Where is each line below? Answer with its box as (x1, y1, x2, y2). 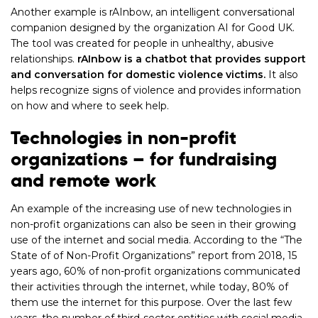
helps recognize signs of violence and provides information (11, 84, 301, 97)
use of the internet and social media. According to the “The (11, 234, 302, 246)
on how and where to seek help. (11, 99, 169, 112)
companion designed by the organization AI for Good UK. (11, 21, 295, 34)
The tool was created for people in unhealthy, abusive (11, 37, 274, 50)
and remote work (11, 169, 156, 192)
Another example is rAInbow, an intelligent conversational (11, 6, 295, 18)
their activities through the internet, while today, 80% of (11, 280, 288, 293)
